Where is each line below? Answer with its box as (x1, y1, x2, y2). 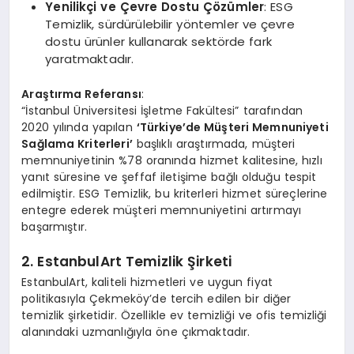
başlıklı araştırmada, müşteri (132, 135, 296, 152)
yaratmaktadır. (45, 51, 134, 68)
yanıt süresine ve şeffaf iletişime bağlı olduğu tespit (21, 168, 317, 185)
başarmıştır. (21, 218, 88, 235)
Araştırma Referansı (21, 85, 141, 102)
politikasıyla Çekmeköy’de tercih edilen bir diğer (21, 290, 292, 307)
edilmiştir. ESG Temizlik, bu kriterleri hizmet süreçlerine (21, 185, 328, 201)
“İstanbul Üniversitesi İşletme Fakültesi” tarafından (21, 102, 303, 119)
